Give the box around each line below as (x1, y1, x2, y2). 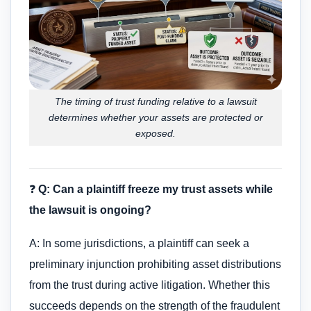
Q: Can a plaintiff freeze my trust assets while (38, 183, 273, 195)
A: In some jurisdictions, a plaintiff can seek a (29, 237, 249, 250)
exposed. (135, 128, 176, 140)
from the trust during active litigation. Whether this (29, 279, 270, 292)
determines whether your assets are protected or (48, 112, 263, 124)
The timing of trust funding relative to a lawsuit (54, 96, 257, 108)
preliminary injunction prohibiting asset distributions (29, 258, 281, 271)
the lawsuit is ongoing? (29, 203, 151, 216)
